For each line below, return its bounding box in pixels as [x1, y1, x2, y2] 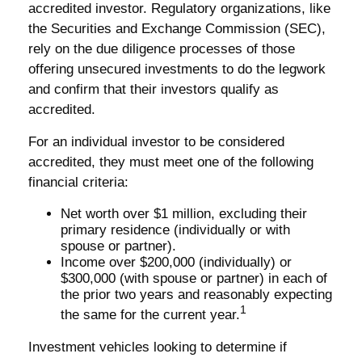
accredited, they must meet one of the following [28, 154, 314, 170]
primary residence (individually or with [61, 222, 290, 238]
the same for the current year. [61, 306, 240, 322]
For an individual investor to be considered [28, 134, 284, 149]
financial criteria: [28, 175, 128, 190]
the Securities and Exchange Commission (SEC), [28, 21, 326, 36]
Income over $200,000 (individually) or [61, 255, 292, 270]
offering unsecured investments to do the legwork [28, 61, 326, 77]
